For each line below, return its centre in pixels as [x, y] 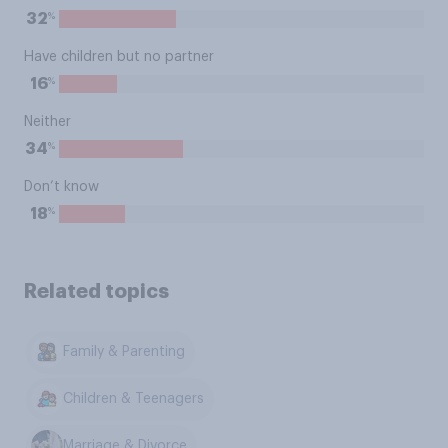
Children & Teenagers [134, 399]
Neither [47, 122]
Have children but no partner [119, 57]
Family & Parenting [124, 352]
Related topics [96, 291]
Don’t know [61, 187]
